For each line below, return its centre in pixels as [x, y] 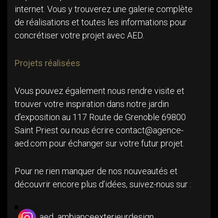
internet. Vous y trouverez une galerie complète [104, 9]
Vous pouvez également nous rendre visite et [100, 91]
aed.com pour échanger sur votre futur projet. [100, 144]
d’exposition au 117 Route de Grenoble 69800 [100, 117]
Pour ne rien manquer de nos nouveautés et [96, 171]
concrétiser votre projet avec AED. [79, 36]
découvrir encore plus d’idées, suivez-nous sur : [103, 184]
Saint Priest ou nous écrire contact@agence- [99, 130]
